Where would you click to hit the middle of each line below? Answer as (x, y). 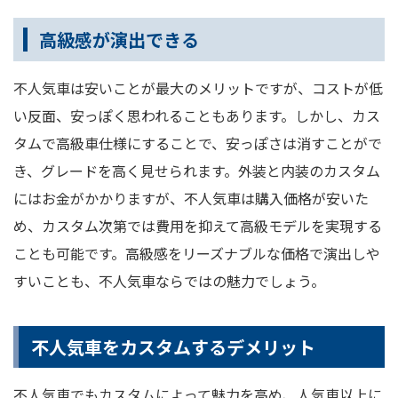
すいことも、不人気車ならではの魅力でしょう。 (169, 281)
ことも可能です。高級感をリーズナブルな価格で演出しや (197, 254)
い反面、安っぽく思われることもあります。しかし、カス (197, 116)
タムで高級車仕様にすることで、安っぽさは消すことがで (198, 143)
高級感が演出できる (119, 40)
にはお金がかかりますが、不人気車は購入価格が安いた (191, 199)
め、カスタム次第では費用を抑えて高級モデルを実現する (198, 226)
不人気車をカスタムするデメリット (173, 347)
